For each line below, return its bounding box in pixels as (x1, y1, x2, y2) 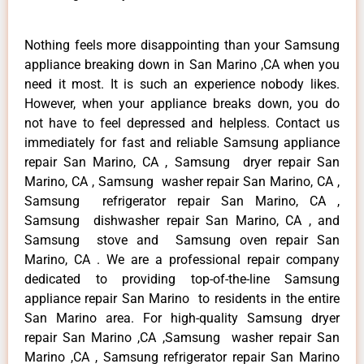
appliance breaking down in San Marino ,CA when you (24, 56, 340, 72)
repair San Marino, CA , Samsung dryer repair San (24, 154, 340, 170)
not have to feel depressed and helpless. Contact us (24, 115, 340, 131)
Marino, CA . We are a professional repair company (24, 251, 340, 267)
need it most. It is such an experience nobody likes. (24, 76, 340, 92)
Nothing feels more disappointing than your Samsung (24, 37, 340, 53)
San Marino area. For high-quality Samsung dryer (24, 310, 340, 326)
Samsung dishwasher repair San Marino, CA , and (24, 212, 340, 228)
